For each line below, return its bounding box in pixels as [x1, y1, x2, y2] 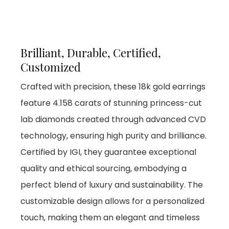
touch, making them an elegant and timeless [20, 212, 200, 224]
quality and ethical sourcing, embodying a [20, 163, 187, 175]
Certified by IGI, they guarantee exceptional [20, 146, 196, 158]
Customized [20, 59, 81, 75]
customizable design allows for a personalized [20, 195, 204, 208]
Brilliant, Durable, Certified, [20, 45, 161, 61]
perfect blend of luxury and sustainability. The [20, 179, 203, 191]
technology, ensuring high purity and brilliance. [20, 130, 207, 142]
